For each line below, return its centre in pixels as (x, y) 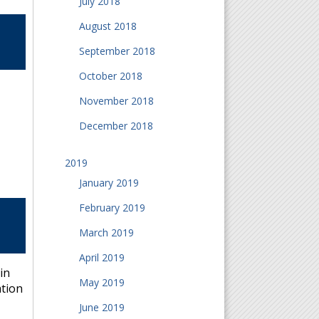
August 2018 (108, 26)
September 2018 (117, 51)
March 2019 (106, 232)
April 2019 (101, 257)
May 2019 (101, 282)
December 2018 (116, 126)
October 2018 (110, 76)
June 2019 (101, 307)
